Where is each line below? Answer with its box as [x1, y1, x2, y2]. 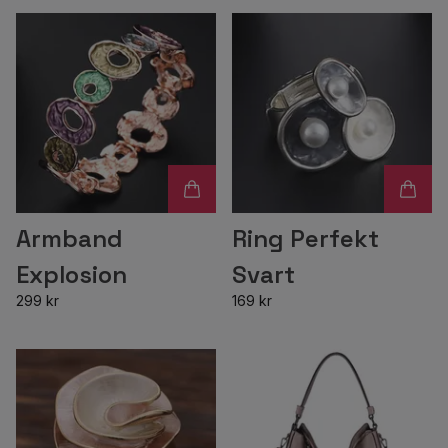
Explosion [16, 259, 127, 290]
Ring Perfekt [232, 223, 379, 254]
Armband [16, 223, 123, 254]
